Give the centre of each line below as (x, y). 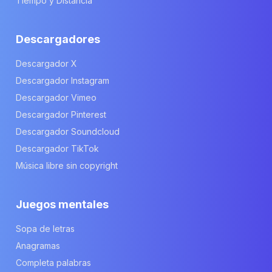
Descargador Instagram (63, 80)
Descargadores (58, 39)
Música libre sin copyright (67, 165)
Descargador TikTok (57, 148)
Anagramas (38, 245)
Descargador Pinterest (61, 114)
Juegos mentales (62, 204)
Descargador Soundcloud (68, 131)
